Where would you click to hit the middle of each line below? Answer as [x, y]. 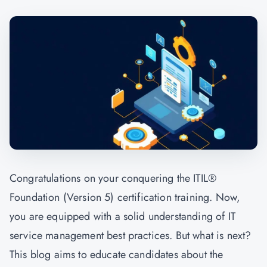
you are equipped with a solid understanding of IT [122, 216]
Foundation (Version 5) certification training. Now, [125, 197]
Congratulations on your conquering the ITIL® [113, 178]
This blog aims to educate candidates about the [117, 254]
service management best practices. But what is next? [131, 235]
